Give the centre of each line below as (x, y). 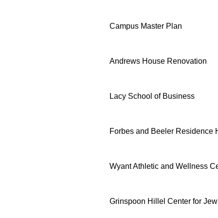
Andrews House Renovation (158, 61)
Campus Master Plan (146, 26)
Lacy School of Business (152, 96)
